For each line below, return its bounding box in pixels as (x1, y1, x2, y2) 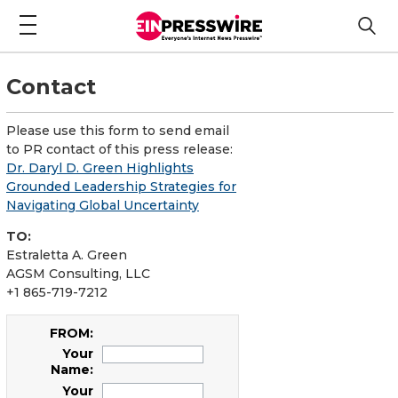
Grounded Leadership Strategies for (6, 178, 236, 195)
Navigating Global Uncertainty (6, 196, 199, 213)
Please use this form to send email (6, 122, 229, 139)
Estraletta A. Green (6, 246, 127, 263)
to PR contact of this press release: (6, 140, 233, 157)
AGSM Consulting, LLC (6, 265, 150, 282)
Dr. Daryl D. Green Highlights (6, 159, 194, 176)
